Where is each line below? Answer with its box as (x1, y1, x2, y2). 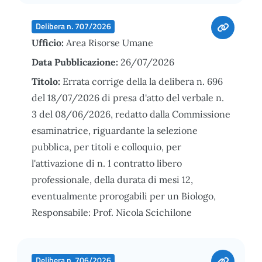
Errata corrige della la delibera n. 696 (63, 75, 223, 87)
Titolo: (32, 75, 63, 87)
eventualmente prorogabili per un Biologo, (32, 189, 216, 202)
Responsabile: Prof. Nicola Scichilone (32, 206, 192, 218)
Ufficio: (32, 36, 66, 49)
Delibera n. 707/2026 (35, 20, 111, 32)
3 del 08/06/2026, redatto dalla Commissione (32, 108, 230, 120)
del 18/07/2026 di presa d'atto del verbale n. (32, 91, 224, 104)
